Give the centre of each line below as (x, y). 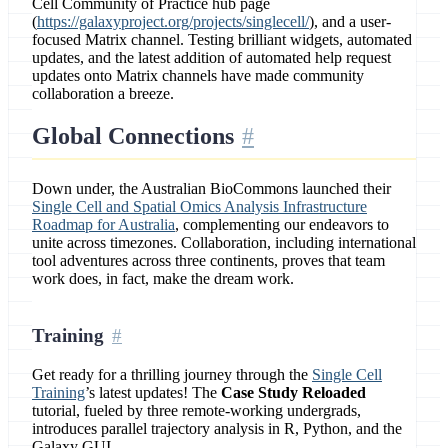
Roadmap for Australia (103, 224)
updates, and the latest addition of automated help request (211, 57)
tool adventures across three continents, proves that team (208, 260)
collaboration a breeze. (103, 93)
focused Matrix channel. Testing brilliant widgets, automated (222, 39)
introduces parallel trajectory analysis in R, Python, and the (217, 428)
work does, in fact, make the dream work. (163, 278)
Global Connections (133, 135)
